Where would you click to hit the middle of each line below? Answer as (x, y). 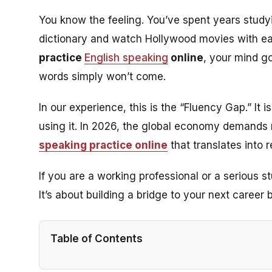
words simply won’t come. (102, 76)
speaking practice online (103, 145)
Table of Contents (97, 238)
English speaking (126, 58)
